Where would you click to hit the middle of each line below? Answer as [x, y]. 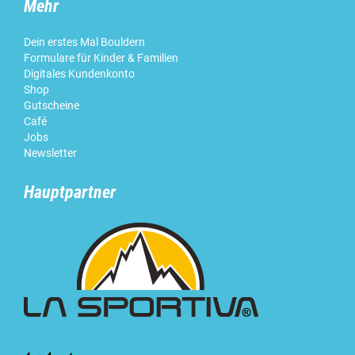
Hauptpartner [70, 192]
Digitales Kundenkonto [79, 73]
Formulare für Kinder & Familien [101, 57]
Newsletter [50, 153]
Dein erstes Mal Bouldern [84, 42]
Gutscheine [52, 105]
